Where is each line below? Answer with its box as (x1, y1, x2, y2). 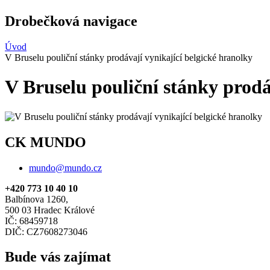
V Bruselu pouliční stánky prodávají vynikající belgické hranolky (5, 52, 253, 63)
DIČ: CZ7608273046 (5, 226, 87, 237)
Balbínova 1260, (5, 193, 68, 204)
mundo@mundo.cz (29, 162, 102, 173)
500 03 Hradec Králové (5, 204, 95, 215)
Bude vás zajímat (5, 249, 111, 265)
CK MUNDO (5, 134, 86, 150)
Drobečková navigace (5, 13, 137, 29)
